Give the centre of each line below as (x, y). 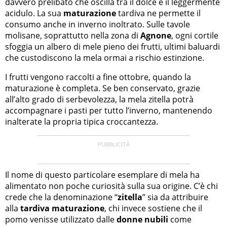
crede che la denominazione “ (61, 197)
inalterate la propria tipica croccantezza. (82, 122)
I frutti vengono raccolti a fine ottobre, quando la (98, 77)
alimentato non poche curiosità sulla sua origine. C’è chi (111, 186)
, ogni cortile (195, 36)
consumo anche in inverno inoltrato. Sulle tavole (98, 25)
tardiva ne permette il (158, 13)
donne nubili (142, 220)
